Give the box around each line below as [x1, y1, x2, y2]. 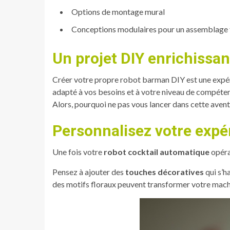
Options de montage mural [71, 6, 165, 16]
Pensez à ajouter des [52, 166, 125, 177]
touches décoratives [125, 166, 204, 177]
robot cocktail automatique [104, 146, 209, 157]
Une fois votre [52, 146, 104, 157]
